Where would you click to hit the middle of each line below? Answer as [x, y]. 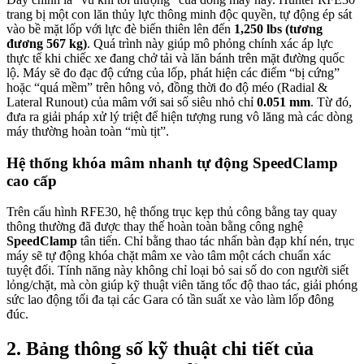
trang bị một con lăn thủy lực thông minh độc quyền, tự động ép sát [179, 14]
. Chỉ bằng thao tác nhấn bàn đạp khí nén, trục [236, 241]
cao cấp [32, 180]
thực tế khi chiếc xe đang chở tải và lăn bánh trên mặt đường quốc [175, 58]
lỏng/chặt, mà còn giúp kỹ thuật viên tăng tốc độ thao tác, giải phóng [182, 285]
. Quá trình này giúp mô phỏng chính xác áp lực [210, 43]
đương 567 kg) [47, 43]
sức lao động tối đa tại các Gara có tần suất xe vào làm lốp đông [170, 300]
